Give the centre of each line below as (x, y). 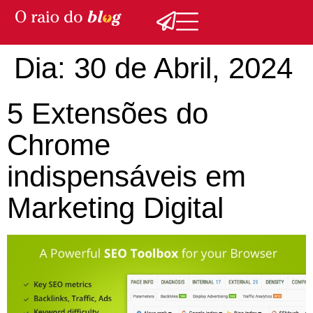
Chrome (59, 145)
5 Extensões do (108, 114)
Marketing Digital (115, 208)
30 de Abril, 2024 (183, 68)
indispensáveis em (126, 177)
